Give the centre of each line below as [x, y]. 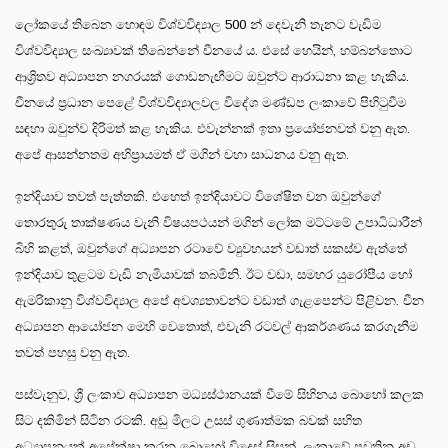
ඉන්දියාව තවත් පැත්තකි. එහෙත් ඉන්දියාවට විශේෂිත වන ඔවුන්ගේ [198, 196]
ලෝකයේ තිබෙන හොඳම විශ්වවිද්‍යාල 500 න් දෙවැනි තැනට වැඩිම [198, 24]
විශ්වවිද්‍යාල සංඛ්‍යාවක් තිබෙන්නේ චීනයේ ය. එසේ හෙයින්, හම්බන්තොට [213, 50]
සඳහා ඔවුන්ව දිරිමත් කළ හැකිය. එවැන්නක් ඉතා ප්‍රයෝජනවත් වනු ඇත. [212, 128]
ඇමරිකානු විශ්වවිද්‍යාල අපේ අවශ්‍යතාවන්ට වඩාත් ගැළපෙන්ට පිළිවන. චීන [219, 300]
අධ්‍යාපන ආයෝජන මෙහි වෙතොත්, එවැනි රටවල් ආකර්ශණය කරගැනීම [216, 326]
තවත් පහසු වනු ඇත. [72, 352]
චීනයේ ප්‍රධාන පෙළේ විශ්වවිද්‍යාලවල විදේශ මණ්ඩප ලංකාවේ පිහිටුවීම [210, 102]
